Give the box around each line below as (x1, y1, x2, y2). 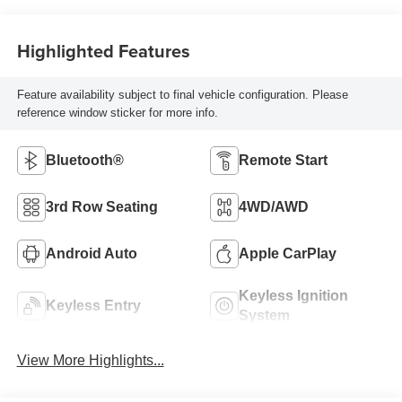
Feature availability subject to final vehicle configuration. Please (16, 87, 348, 101)
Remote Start (239, 153, 328, 169)
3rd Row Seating (45, 199, 158, 215)
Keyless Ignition (239, 288, 348, 304)
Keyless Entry (45, 298, 141, 314)
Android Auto (45, 246, 137, 262)
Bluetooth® (45, 153, 124, 169)
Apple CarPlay (239, 246, 336, 262)
